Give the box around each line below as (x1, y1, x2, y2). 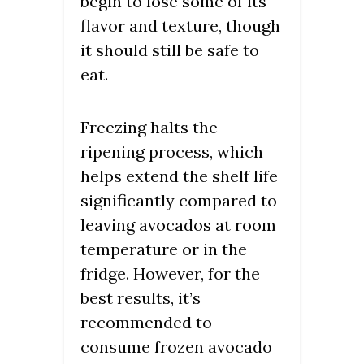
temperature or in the (80, 239, 247, 260)
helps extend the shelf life (80, 166, 278, 187)
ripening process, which (80, 141, 263, 162)
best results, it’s (80, 288, 201, 309)
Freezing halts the (80, 117, 218, 138)
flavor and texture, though (80, 15, 280, 37)
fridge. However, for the (80, 263, 260, 284)
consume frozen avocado (80, 336, 272, 357)
